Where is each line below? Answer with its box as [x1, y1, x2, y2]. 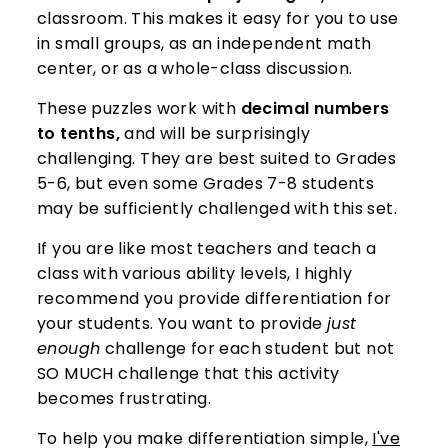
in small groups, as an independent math [37, 32, 372, 56]
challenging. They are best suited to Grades [37, 147, 397, 171]
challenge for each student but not [104, 337, 395, 361]
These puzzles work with [37, 97, 237, 121]
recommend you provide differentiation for [37, 287, 392, 311]
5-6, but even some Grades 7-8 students [37, 172, 375, 196]
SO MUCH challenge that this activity [37, 362, 340, 386]
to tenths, [37, 122, 121, 146]
